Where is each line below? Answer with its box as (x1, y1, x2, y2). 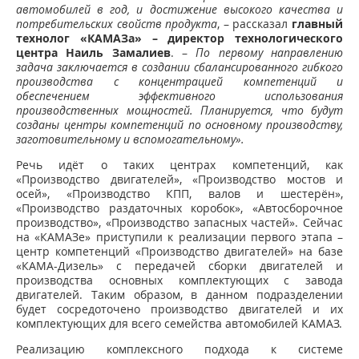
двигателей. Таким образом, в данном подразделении (16, 287, 343, 302)
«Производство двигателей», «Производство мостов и (16, 171, 343, 187)
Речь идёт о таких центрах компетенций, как (16, 157, 343, 172)
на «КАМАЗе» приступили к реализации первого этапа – (16, 229, 343, 244)
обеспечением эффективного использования (16, 88, 343, 103)
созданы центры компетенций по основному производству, (16, 117, 343, 132)
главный (292, 16, 344, 31)
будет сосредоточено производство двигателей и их (16, 301, 343, 317)
